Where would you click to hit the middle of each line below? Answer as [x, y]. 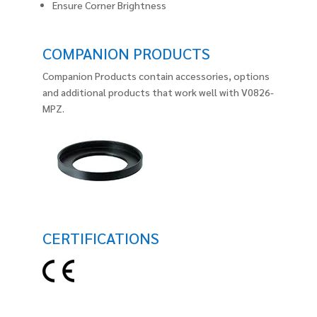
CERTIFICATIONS [101, 237]
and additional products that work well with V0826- [158, 92]
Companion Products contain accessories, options [156, 75]
